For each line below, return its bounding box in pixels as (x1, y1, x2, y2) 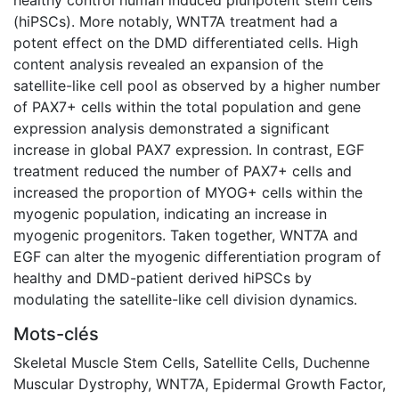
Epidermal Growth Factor (213, 374, 382, 393)
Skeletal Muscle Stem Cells (13, 353, 195, 371)
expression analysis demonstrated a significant (13, 118, 330, 137)
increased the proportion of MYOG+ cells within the (13, 183, 362, 201)
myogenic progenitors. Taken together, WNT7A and (13, 225, 358, 244)
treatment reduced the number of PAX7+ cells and (13, 161, 352, 180)
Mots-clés (13, 322, 99, 345)
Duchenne (303, 353, 370, 371)
